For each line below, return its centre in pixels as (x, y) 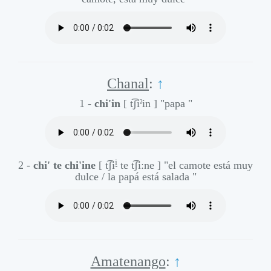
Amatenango (128, 262)
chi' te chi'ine (64, 165)
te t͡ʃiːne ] (139, 165)
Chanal (128, 84)
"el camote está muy (208, 165)
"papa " (176, 104)
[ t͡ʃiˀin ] (140, 104)
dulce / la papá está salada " (135, 177)
